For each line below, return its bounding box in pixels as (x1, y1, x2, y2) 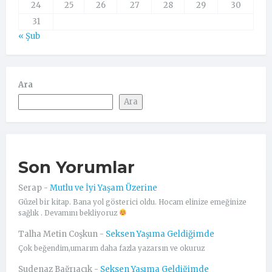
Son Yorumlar (18, 157, 135, 177)
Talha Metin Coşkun (18, 228, 98, 239)
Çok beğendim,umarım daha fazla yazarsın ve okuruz (18, 243, 205, 253)
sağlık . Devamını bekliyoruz (18, 208, 119, 217)
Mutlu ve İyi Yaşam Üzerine (50, 182, 157, 193)
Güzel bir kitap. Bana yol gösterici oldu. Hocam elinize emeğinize (18, 197, 246, 206)
